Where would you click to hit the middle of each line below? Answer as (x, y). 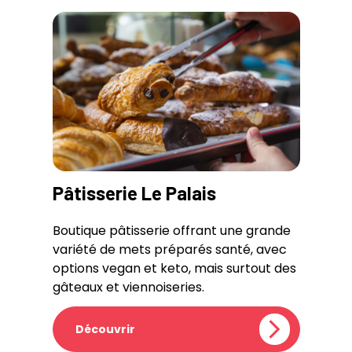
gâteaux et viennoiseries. (128, 287)
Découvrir (105, 329)
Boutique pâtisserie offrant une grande (171, 230)
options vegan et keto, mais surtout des (174, 268)
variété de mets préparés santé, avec (169, 249)
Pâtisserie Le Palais (134, 192)
